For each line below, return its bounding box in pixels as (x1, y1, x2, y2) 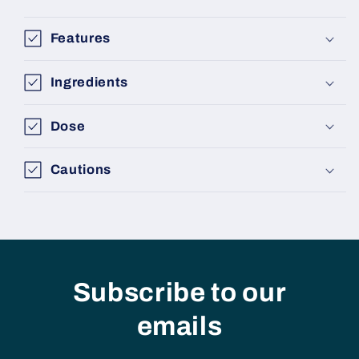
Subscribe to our (72, 277, 287, 307)
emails (136, 311, 223, 341)
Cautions (50, 163, 112, 177)
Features (50, 31, 111, 46)
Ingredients (50, 75, 129, 90)
